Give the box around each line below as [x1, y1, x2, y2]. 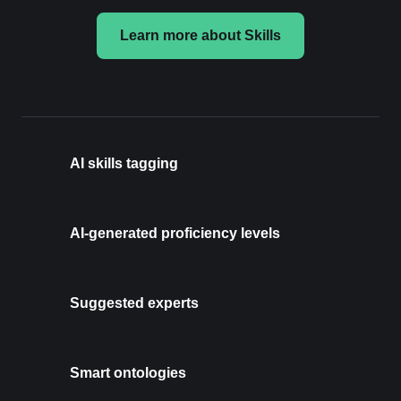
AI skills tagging [70, 155, 178, 171]
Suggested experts [70, 294, 199, 311]
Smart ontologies [70, 364, 186, 380]
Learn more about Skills [120, 28, 281, 44]
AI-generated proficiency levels [70, 225, 280, 241]
